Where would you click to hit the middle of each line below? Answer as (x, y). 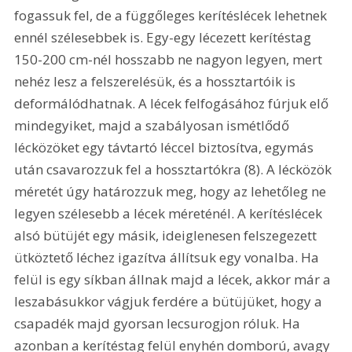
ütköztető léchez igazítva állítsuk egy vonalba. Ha (169, 258)
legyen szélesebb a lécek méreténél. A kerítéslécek (170, 214)
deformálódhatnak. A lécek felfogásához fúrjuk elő (173, 104)
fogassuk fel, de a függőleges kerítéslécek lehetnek (172, 16)
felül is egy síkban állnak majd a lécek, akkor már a (174, 280)
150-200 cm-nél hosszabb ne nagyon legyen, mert (170, 60)
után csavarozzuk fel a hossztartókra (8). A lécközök (175, 170)
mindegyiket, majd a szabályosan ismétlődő (154, 126)
